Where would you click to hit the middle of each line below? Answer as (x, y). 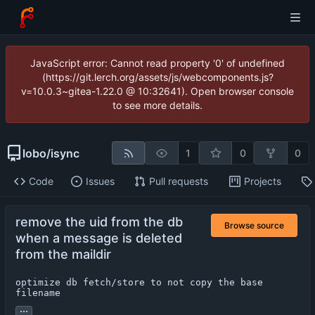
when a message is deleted (99, 238)
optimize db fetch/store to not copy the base (139, 283)
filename (38, 293)
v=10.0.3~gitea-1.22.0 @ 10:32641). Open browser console (157, 91)
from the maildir (63, 255)
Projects (262, 181)
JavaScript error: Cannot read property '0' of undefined (157, 63)
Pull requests (178, 181)
